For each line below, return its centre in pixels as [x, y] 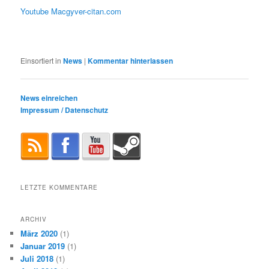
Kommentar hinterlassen [131, 61]
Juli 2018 [37, 258]
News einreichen [49, 98]
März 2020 [39, 233]
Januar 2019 [43, 246]
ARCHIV [34, 219]
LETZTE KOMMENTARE [59, 188]
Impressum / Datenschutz [65, 110]
